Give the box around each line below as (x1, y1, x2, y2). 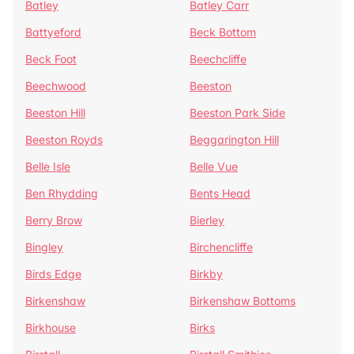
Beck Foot (25, 52, 77, 66)
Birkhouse (25, 321, 76, 334)
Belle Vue (190, 160, 238, 173)
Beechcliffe (190, 52, 247, 66)
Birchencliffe (190, 240, 253, 254)
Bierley (190, 213, 224, 227)
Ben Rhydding (25, 186, 98, 200)
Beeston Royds (25, 133, 103, 146)
